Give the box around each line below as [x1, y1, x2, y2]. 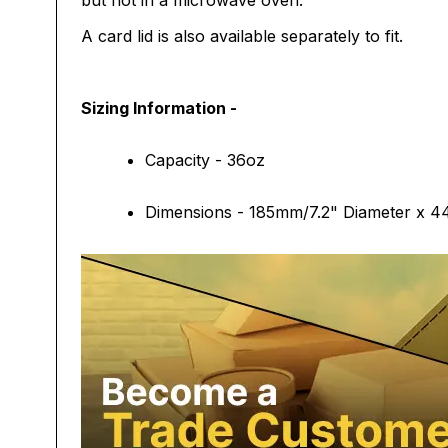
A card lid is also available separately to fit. [81, 26, 403, 46]
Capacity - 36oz [145, 150, 265, 170]
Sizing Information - [81, 98, 241, 118]
